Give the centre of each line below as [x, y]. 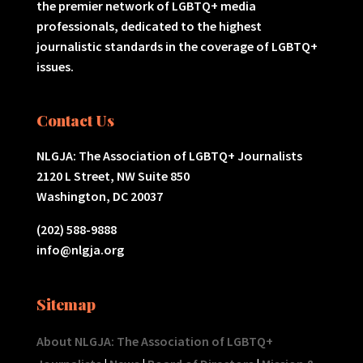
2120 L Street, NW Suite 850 [113, 176]
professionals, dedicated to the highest [149, 26]
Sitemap [66, 303]
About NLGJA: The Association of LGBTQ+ [154, 341]
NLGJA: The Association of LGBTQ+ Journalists [169, 156]
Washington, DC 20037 [99, 196]
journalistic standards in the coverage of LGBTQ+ [177, 47]
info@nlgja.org [80, 250]
